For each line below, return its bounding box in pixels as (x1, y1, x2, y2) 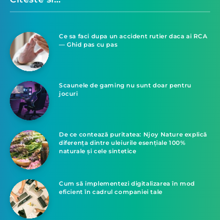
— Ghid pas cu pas (59, 40, 118, 48)
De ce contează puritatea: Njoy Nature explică (59, 130, 208, 138)
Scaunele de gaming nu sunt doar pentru (59, 81, 192, 89)
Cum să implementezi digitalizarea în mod (59, 179, 195, 187)
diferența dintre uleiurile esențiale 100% (59, 138, 186, 146)
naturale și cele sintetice (59, 147, 137, 155)
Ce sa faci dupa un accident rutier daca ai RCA (59, 32, 208, 40)
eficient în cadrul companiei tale (59, 188, 163, 195)
